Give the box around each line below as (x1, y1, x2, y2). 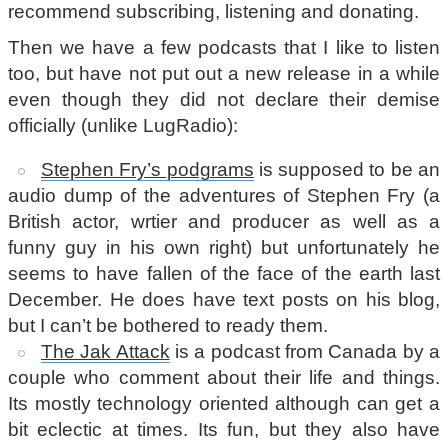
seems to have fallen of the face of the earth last (8, 263, 440, 285)
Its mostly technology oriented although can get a (8, 393, 440, 415)
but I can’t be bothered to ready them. (8, 315, 328, 337)
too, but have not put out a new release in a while (8, 62, 440, 84)
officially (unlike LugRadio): (8, 114, 238, 136)
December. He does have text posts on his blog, (8, 289, 440, 311)
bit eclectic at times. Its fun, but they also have (8, 419, 440, 441)
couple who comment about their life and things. (8, 367, 440, 389)
